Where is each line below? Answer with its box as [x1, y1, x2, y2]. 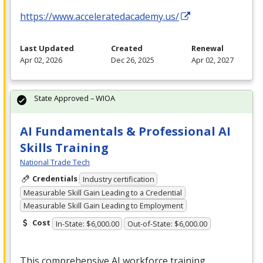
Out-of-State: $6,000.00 [127, 218, 208, 229]
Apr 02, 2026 [20, 54, 62, 65]
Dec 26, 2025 [111, 54, 154, 65]
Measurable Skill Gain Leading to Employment [23, 200, 183, 211]
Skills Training [20, 139, 109, 156]
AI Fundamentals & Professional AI [20, 123, 231, 139]
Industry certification [82, 174, 154, 185]
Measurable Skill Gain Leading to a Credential [23, 187, 182, 198]
